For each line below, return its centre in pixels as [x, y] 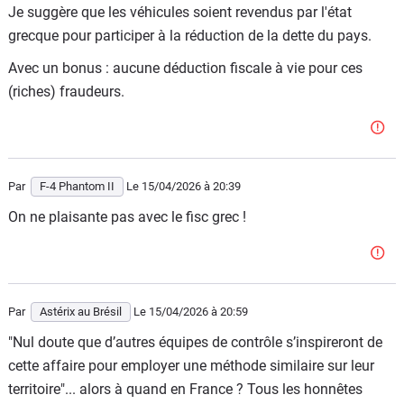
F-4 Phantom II [77, 186]
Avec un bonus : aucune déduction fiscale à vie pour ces [185, 68]
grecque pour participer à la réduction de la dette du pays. [190, 36]
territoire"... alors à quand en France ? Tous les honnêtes [185, 389]
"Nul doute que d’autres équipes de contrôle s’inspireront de [195, 342]
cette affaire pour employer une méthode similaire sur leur [191, 366]
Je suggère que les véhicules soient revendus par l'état [180, 12]
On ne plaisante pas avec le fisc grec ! [127, 217]
